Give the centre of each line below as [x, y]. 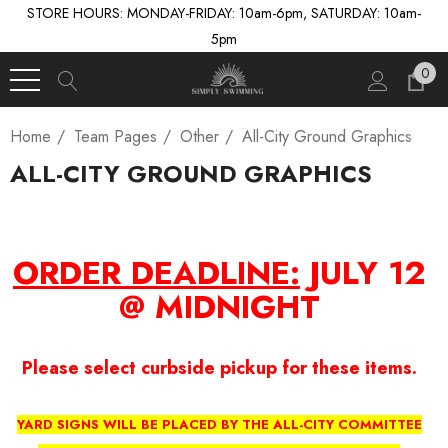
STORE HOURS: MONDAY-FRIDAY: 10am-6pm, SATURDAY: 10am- [224, 13]
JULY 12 [362, 273]
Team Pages [115, 136]
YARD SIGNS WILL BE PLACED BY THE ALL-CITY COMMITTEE [219, 424]
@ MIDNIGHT [219, 307]
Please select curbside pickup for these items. [219, 368]
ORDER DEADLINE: [156, 273]
